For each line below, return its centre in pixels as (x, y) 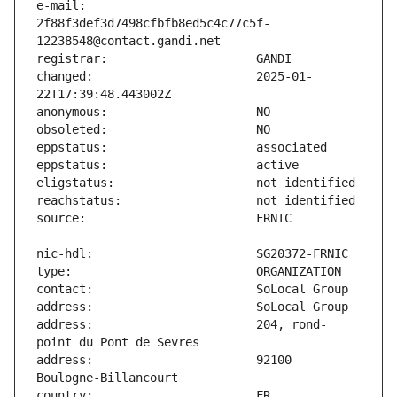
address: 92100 (164, 360)
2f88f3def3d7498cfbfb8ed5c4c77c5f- (153, 23)
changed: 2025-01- (175, 77)
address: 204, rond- (182, 325)
